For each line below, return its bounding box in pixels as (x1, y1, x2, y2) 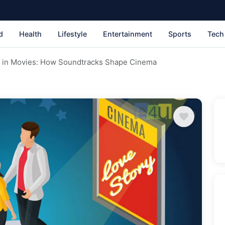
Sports (168, 29, 191, 38)
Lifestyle (58, 29, 87, 38)
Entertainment (103, 29, 152, 38)
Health (19, 29, 42, 38)
